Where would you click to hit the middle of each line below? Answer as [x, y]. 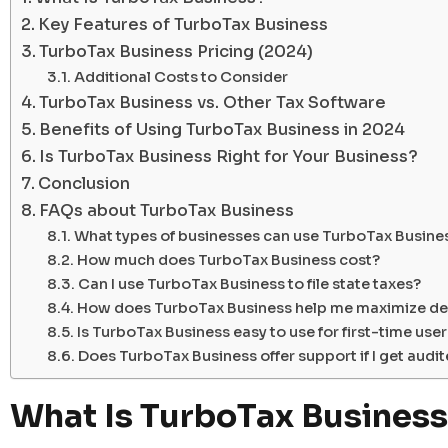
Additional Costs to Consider [180, 77]
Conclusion [84, 184]
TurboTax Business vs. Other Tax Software [213, 103]
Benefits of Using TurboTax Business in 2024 [222, 130]
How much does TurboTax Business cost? [228, 260]
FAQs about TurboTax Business [167, 211]
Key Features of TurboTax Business [183, 25]
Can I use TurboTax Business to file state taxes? [249, 284]
